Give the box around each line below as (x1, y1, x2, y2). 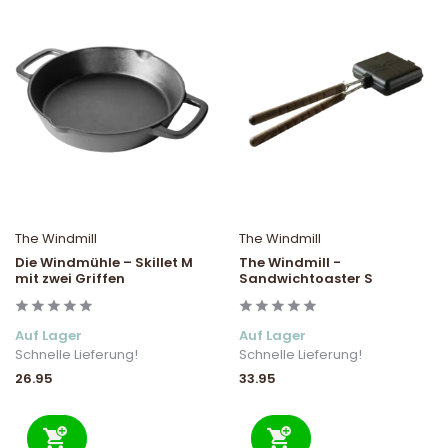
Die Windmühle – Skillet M (15, 253, 193, 273)
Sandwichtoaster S (239, 269, 373, 289)
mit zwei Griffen (15, 269, 125, 289)
